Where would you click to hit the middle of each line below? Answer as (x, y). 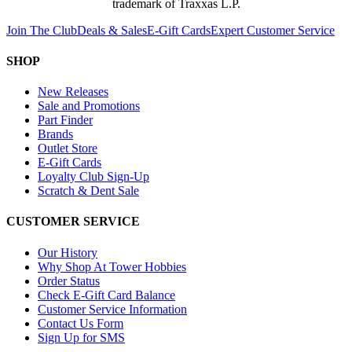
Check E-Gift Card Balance (106, 295)
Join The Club (42, 30)
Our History (68, 252)
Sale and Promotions (89, 106)
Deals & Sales (112, 30)
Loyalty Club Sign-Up (93, 177)
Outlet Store (68, 148)
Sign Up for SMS (81, 337)
